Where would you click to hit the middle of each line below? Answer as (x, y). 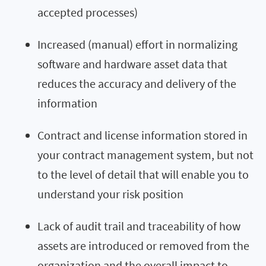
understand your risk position (110, 194)
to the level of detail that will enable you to (143, 174)
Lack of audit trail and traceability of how (139, 226)
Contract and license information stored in (142, 135)
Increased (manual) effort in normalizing (137, 44)
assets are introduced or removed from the (143, 245)
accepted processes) (88, 12)
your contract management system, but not (145, 154)
